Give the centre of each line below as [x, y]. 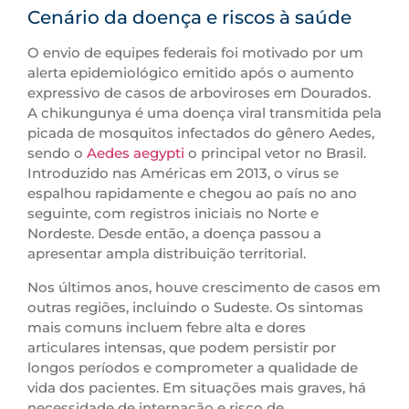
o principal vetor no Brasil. [275, 153]
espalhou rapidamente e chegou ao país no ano [192, 194]
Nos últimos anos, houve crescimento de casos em [204, 287]
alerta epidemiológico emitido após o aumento [191, 73]
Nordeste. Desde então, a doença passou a [174, 234]
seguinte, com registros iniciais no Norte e [173, 214]
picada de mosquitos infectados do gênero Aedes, [201, 133]
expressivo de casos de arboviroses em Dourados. [199, 93]
